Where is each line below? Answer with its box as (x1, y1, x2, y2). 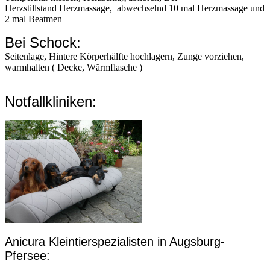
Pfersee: (5, 248, 50, 262)
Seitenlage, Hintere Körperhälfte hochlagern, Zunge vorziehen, (5, 51, 244, 62)
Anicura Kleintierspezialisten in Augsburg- (5, 234, 225, 248)
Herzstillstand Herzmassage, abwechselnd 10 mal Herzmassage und (5, 3, 265, 14)
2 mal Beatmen (5, 14, 62, 25)
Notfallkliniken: (5, 93, 96, 110)
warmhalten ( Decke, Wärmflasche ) (5, 62, 142, 73)
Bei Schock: (5, 34, 81, 51)
